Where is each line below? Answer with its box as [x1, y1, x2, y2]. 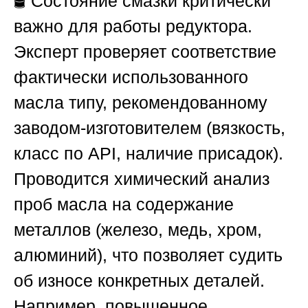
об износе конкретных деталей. [14, 271, 265, 291]
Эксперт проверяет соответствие [14, 42, 276, 62]
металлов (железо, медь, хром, [14, 220, 262, 240]
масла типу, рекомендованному [14, 93, 267, 113]
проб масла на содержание [14, 195, 234, 214]
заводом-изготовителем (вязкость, [14, 118, 285, 138]
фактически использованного [14, 67, 248, 87]
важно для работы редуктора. [14, 16, 252, 36]
